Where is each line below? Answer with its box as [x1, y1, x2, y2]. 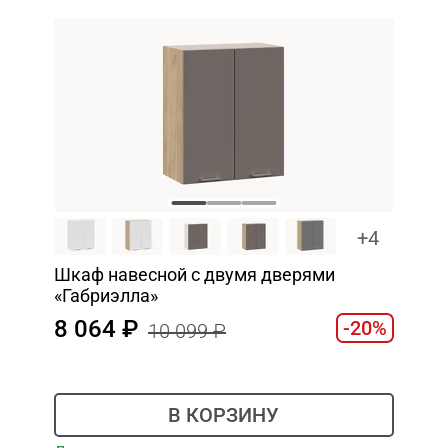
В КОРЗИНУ [168, 403, 280, 428]
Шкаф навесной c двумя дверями [53, 263, 335, 285]
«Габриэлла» [53, 284, 158, 306]
